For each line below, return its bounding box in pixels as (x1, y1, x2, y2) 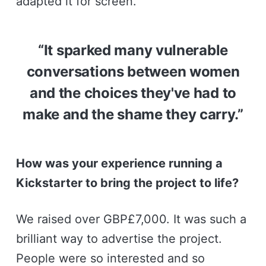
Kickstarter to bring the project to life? (15, 175, 239, 190)
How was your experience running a (15, 156, 223, 170)
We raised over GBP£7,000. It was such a (15, 211, 246, 226)
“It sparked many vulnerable (38, 41, 228, 59)
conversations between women (26, 62, 240, 80)
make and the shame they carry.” (23, 105, 243, 123)
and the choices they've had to (29, 84, 236, 102)
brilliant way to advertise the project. (15, 231, 222, 246)
